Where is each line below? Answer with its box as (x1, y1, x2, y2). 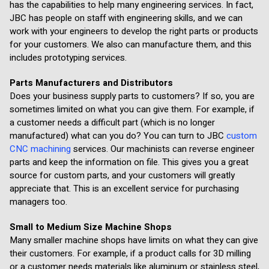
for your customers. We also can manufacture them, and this (10, 38, 252, 51)
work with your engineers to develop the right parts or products (10, 25, 258, 38)
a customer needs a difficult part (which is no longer (10, 116, 215, 129)
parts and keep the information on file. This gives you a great (10, 156, 249, 169)
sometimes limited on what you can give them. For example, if (10, 103, 255, 116)
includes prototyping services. (10, 51, 127, 64)
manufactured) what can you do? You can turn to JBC (10, 129, 226, 142)
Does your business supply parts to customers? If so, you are (10, 89, 255, 103)
